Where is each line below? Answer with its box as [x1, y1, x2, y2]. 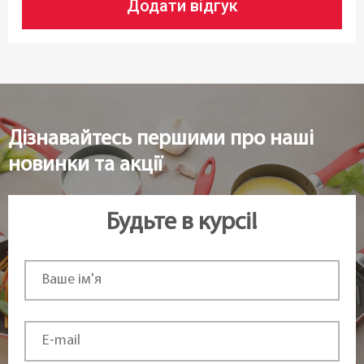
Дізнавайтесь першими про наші [8, 128, 314, 150]
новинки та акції [8, 154, 162, 176]
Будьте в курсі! [106, 210, 258, 236]
